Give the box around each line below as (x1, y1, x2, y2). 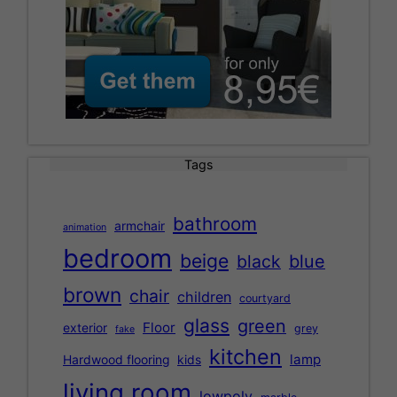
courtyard (239, 292, 291, 306)
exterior (63, 321, 107, 336)
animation (63, 222, 106, 234)
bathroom (173, 213, 257, 236)
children (177, 288, 231, 307)
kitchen (209, 344, 282, 370)
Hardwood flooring (63, 353, 169, 368)
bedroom (63, 243, 172, 275)
